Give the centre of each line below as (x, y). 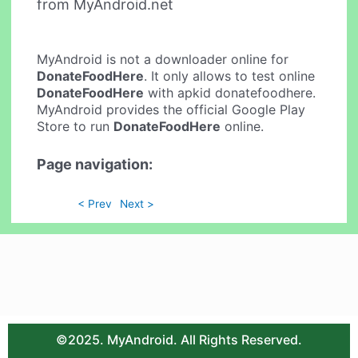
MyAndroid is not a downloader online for (163, 60)
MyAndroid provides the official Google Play (171, 110)
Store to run (76, 127)
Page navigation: (95, 164)
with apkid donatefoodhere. (230, 93)
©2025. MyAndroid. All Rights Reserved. (179, 340)
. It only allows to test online (230, 76)
